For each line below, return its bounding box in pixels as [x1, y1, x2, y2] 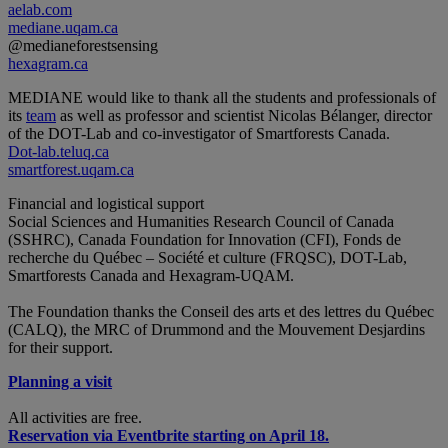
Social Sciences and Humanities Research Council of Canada [8, 212, 394, 230]
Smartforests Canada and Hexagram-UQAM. [8, 266, 294, 284]
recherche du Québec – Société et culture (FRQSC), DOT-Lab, [8, 248, 407, 266]
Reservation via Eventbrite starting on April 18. [8, 426, 329, 444]
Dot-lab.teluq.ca [8, 142, 109, 160]
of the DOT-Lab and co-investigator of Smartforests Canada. [8, 124, 390, 142]
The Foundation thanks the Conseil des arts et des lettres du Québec [8, 302, 434, 320]
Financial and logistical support [8, 194, 204, 212]
